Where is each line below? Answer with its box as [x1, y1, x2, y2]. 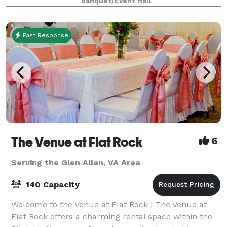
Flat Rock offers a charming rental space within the [11, 211, 212, 221]
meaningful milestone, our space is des [11, 5, 165, 15]
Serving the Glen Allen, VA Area [11, 157, 140, 167]
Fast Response [21, 31, 68, 39]
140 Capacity [23, 179, 80, 190]
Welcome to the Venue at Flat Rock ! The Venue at [11, 199, 207, 209]
